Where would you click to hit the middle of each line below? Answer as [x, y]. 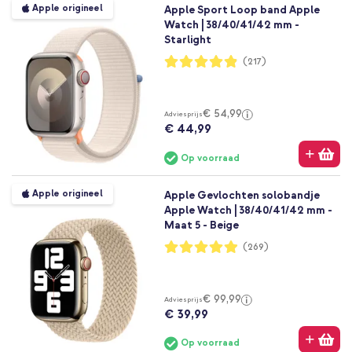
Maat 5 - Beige [201, 225]
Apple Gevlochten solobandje [242, 196]
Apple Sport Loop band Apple [242, 10]
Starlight [187, 40]
